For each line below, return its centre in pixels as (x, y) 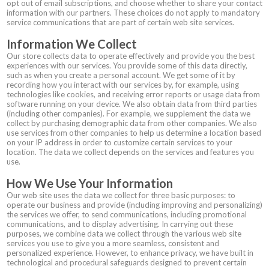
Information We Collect (72, 44)
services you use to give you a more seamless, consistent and (113, 243)
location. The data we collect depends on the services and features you (130, 152)
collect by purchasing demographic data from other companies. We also (132, 123)
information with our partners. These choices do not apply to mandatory (133, 13)
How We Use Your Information (90, 183)
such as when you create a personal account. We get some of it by (121, 75)
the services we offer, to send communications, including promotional (127, 214)
